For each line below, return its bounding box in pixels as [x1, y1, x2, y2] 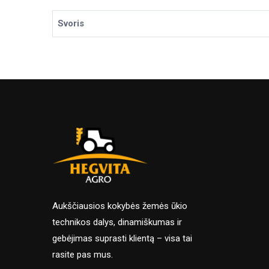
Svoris [58, 18, 84, 29]
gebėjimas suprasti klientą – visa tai [52, 233, 192, 244]
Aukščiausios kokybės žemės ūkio [52, 201, 187, 212]
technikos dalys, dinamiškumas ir [52, 217, 182, 228]
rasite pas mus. [52, 249, 113, 261]
